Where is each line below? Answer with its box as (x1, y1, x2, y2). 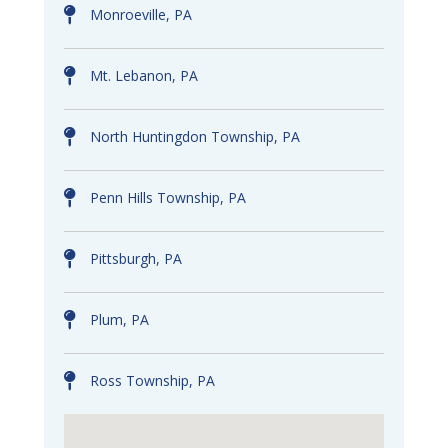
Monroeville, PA (90, 4, 192, 24)
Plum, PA (90, 309, 149, 329)
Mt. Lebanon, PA (90, 65, 198, 85)
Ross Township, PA (90, 370, 215, 390)
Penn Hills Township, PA (90, 187, 246, 207)
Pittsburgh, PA (90, 248, 182, 268)
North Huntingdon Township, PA (90, 126, 300, 146)
